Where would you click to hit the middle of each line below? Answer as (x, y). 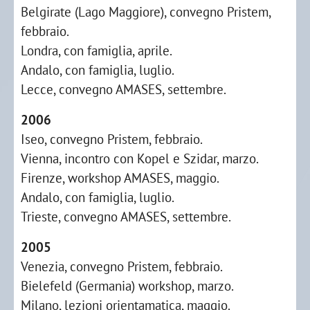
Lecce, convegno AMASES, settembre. (124, 89)
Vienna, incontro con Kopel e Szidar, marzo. (140, 158)
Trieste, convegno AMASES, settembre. (126, 216)
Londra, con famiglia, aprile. (97, 50)
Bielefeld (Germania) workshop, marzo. (127, 285)
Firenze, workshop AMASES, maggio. (120, 177)
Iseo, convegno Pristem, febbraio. (112, 139)
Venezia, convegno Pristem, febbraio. (122, 266)
